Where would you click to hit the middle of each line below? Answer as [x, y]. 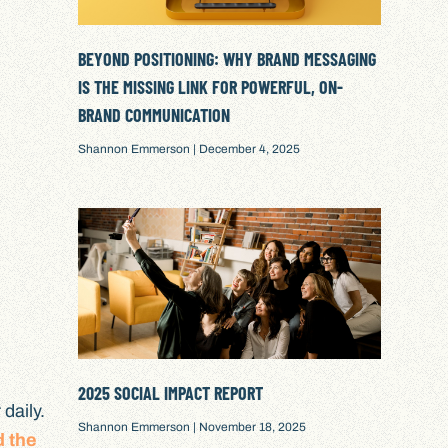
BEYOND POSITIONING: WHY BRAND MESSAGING [227, 59]
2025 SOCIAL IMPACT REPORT [171, 393]
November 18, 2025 [251, 427]
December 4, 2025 [248, 149]
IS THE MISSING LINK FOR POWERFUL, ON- [211, 87]
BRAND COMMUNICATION [154, 115]
